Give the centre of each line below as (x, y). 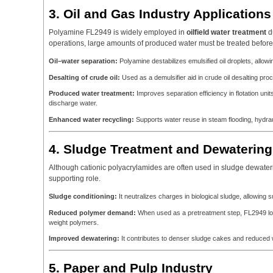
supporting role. (75, 178)
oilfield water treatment (226, 32)
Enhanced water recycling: (91, 120)
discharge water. (73, 103)
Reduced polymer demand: (92, 212)
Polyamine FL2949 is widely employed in (118, 32)
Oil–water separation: (83, 61)
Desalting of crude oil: (84, 77)
